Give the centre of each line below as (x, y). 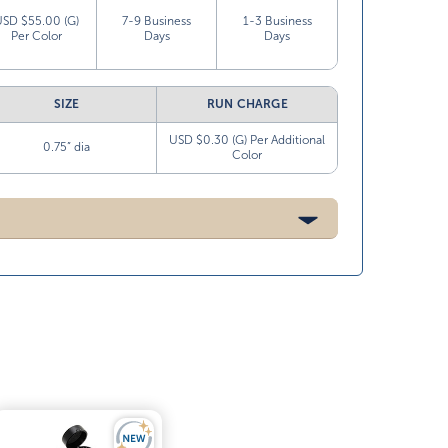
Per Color (37, 36)
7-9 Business (157, 21)
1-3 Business (277, 21)
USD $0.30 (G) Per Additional (247, 140)
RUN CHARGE (247, 104)
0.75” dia (67, 147)
